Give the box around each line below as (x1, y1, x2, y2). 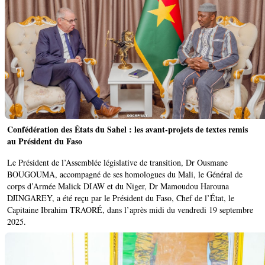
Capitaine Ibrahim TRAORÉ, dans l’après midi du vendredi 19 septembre (7, 204, 253, 216)
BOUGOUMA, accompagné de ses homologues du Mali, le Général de (7, 169, 243, 180)
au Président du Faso (7, 135, 82, 148)
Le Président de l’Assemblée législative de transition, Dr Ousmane (7, 157, 228, 169)
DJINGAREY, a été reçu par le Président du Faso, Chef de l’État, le (7, 192, 234, 204)
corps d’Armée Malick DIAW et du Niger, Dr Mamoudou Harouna (7, 180, 229, 192)
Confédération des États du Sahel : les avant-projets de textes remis (7, 123, 248, 136)
